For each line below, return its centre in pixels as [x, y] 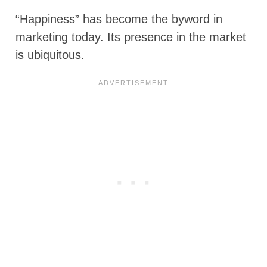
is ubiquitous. [50, 55]
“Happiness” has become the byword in [119, 19]
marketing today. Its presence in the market [131, 37]
